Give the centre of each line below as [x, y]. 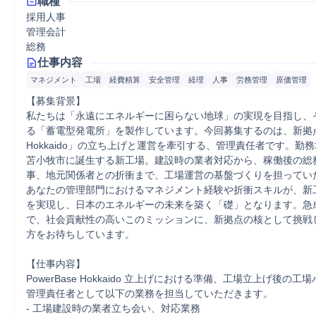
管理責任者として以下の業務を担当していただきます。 [150, 293]
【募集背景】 [56, 101]
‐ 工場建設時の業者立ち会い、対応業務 [113, 308]
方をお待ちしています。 [80, 234]
